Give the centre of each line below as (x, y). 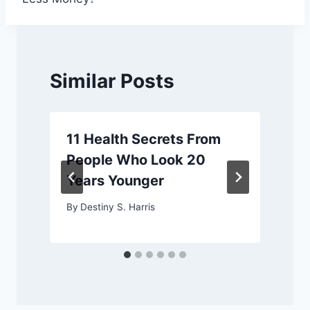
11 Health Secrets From (144, 139)
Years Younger (115, 180)
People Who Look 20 (136, 159)
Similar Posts (112, 81)
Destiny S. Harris (118, 207)
